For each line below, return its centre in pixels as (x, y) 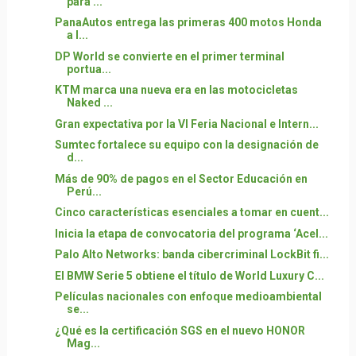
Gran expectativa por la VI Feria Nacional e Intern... (186, 124)
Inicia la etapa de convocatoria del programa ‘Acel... (191, 233)
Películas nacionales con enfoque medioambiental (188, 296)
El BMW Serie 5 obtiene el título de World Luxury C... (189, 275)
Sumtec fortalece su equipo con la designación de (186, 145)
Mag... (83, 343)
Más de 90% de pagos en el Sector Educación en (181, 178)
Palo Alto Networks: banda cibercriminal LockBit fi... (192, 254)
